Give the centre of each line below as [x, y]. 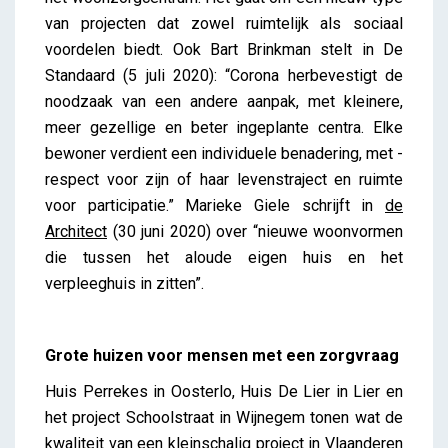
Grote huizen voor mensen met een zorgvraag [222, 355]
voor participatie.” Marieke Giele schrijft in [215, 205]
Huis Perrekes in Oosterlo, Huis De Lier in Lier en [224, 391]
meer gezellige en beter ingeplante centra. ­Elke [224, 127]
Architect [76, 231]
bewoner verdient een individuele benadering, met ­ [224, 153]
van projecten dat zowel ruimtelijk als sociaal [224, 23]
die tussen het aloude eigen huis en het [224, 257]
